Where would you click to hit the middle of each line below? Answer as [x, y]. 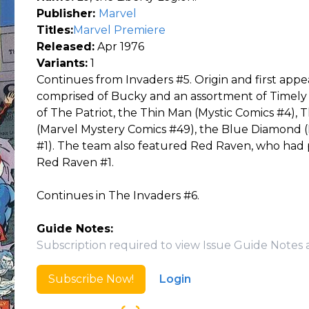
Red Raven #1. [76, 162]
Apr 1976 [120, 47]
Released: [66, 47]
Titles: [55, 30]
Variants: [62, 63]
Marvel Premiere [120, 30]
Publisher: [68, 13]
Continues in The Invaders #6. [118, 196]
